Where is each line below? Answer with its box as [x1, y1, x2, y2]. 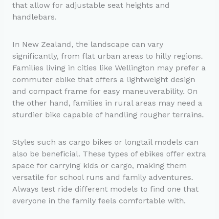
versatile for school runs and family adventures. [12, 173, 193, 182]
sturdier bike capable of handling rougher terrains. [12, 110, 204, 120]
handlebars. [12, 12, 57, 22]
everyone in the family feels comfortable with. [12, 196, 186, 206]
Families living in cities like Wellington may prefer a [12, 63, 206, 73]
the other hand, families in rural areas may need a [12, 98, 202, 108]
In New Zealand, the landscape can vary [12, 40, 163, 49]
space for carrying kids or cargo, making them [12, 161, 187, 171]
